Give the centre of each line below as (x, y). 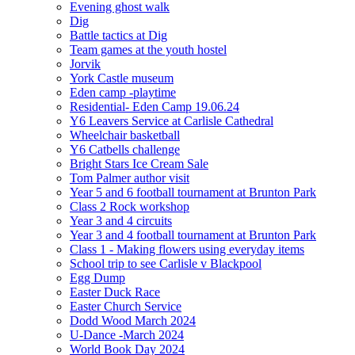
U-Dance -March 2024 (127, 334)
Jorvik (85, 63)
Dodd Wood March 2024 (133, 320)
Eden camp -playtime (123, 92)
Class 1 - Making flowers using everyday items (187, 249)
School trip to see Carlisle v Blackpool (166, 263)
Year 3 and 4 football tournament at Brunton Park (193, 235)
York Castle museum (122, 78)
